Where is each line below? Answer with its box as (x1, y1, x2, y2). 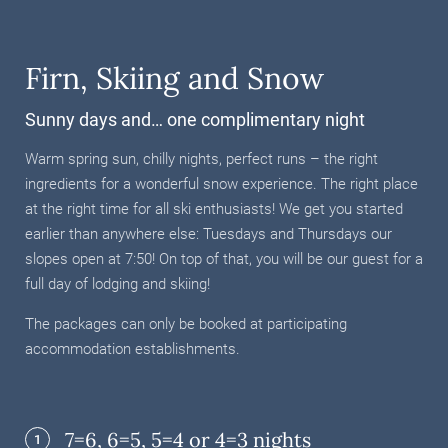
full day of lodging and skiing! (25, 275, 210, 293)
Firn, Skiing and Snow (25, 59, 324, 97)
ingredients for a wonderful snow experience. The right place (25, 175, 418, 193)
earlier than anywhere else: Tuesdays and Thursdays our (25, 225, 392, 243)
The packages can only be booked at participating (25, 315, 347, 333)
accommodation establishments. (25, 340, 240, 358)
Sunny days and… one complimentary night (25, 109, 365, 130)
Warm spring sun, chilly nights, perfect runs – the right (25, 150, 378, 168)
